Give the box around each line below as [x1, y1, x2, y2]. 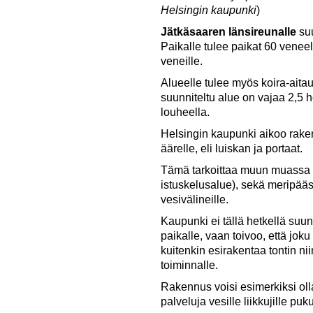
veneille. [161, 55, 206, 68]
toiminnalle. [161, 259, 221, 272]
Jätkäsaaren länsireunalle [161, 26, 300, 38]
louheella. [161, 106, 210, 119]
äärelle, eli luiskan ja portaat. [161, 143, 306, 155]
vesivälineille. [161, 194, 229, 206]
